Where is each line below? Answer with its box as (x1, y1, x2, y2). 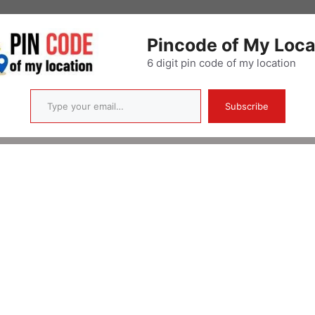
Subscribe (224, 101, 269, 112)
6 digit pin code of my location (146, 56, 296, 70)
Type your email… (29, 82, 70, 96)
